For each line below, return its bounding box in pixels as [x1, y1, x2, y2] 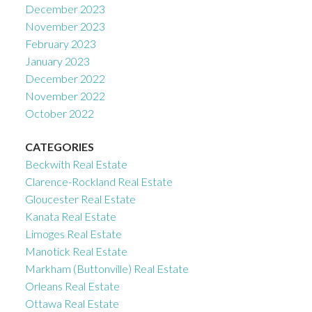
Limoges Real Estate [24, 226, 122, 240]
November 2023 [24, 19, 105, 33]
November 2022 [24, 89, 105, 103]
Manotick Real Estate [24, 244, 127, 258]
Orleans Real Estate [24, 279, 120, 292]
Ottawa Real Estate [24, 296, 119, 310]
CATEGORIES [24, 139, 94, 153]
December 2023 [24, 2, 105, 16]
